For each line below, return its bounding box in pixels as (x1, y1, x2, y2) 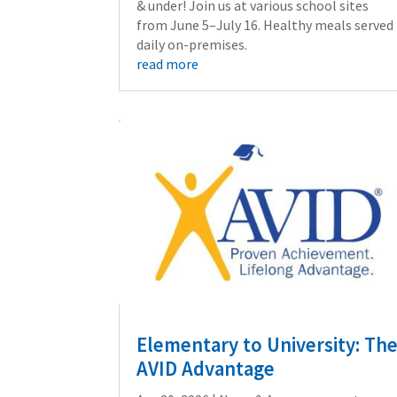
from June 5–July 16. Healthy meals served (136, 15, 394, 34)
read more (136, 54, 199, 73)
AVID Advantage (136, 355, 276, 381)
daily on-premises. (136, 35, 248, 53)
